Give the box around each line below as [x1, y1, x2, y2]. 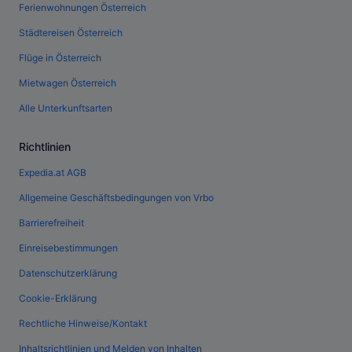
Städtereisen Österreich [19, 27, 123, 39]
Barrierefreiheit [19, 217, 84, 229]
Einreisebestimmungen [19, 242, 118, 255]
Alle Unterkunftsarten [19, 102, 112, 115]
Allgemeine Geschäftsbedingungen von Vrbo [19, 192, 214, 204]
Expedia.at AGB [19, 167, 86, 179]
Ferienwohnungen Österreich [19, 2, 146, 14]
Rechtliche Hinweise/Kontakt [19, 317, 147, 330]
